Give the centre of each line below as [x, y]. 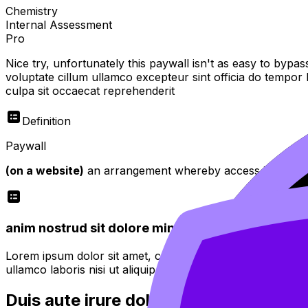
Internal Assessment [59, 24]
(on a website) [45, 170]
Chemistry [32, 11]
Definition [46, 121]
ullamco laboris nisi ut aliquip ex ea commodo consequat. [154, 269]
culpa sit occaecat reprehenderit [90, 90]
